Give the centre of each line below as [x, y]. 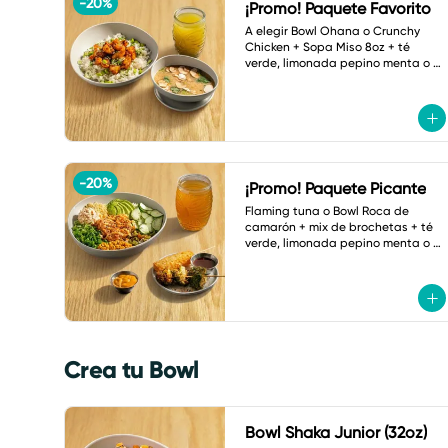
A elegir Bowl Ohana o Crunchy [332, 31]
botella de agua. [293, 79]
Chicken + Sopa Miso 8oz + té [327, 47]
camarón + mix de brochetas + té [339, 227]
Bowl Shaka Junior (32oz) [336, 432]
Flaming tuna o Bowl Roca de [327, 211]
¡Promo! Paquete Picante [335, 188]
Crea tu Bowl [131, 369]
